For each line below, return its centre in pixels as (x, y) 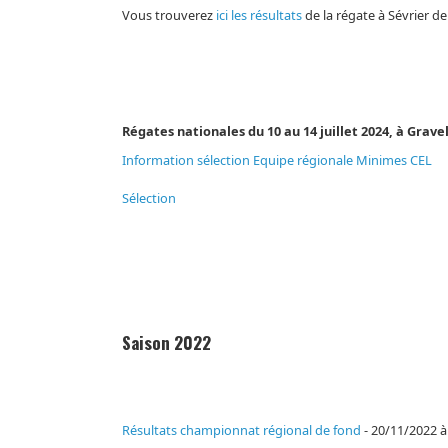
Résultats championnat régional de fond (242, 430)
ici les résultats (259, 15)
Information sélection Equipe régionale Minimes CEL (277, 160)
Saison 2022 (167, 343)
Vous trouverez (169, 15)
